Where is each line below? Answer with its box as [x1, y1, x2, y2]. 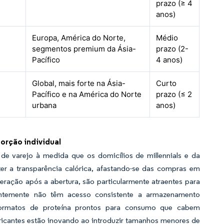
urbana [32, 100, 57, 110]
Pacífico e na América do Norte [32, 89, 142, 99]
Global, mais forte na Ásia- [32, 78, 126, 88]
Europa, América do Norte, [32, 33, 126, 42]
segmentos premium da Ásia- [32, 44, 136, 53]
